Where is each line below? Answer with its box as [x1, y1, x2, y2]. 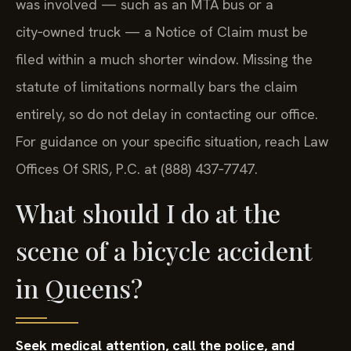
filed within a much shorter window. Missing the [16, 50, 313, 69]
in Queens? [16, 270, 143, 305]
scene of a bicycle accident [16, 233, 313, 267]
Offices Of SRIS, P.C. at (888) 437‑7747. [16, 160, 258, 179]
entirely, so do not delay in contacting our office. [16, 105, 318, 124]
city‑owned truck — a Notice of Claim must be [16, 23, 308, 42]
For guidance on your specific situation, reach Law [16, 132, 328, 151]
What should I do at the [16, 195, 280, 230]
